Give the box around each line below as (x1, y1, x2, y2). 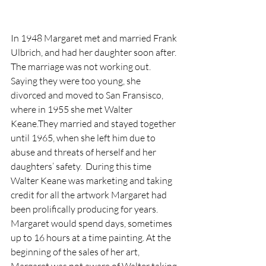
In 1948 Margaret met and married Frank (11, 32, 179, 45)
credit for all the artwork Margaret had (11, 189, 169, 201)
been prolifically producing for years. (11, 203, 160, 216)
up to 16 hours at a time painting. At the (11, 232, 173, 244)
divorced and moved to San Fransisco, (11, 89, 165, 102)
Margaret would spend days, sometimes (11, 217, 174, 230)
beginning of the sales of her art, (11, 246, 141, 258)
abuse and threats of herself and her (11, 146, 158, 159)
